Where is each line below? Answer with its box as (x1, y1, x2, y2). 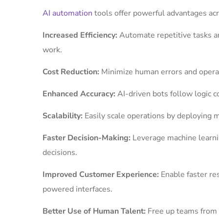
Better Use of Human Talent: (43, 206, 148, 217)
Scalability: (43, 110, 85, 121)
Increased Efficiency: (43, 30, 119, 41)
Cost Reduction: (43, 66, 101, 77)
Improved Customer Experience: (43, 169, 161, 180)
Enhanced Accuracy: (43, 88, 117, 99)
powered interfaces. (43, 184, 112, 195)
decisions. (43, 147, 77, 158)
